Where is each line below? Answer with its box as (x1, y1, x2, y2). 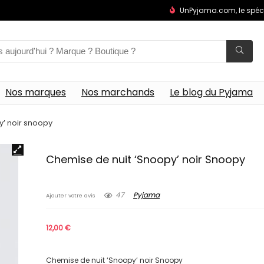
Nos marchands (81, 85, 154, 99)
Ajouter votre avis (46, 192, 96, 199)
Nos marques (5, 85, 66, 99)
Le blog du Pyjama (170, 85, 253, 99)
